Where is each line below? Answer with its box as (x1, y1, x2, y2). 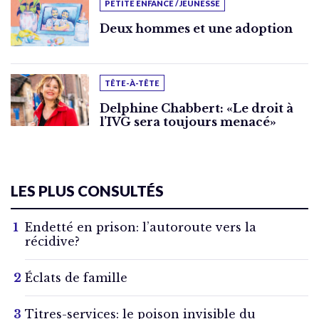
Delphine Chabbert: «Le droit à (100, 101, 293, 116)
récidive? (25, 234, 80, 249)
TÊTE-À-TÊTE (105, 78, 159, 88)
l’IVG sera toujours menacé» (100, 115, 276, 130)
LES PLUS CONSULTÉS (11, 182, 164, 200)
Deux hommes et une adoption (100, 21, 293, 36)
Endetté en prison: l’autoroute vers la (25, 220, 256, 235)
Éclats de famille (25, 271, 127, 286)
